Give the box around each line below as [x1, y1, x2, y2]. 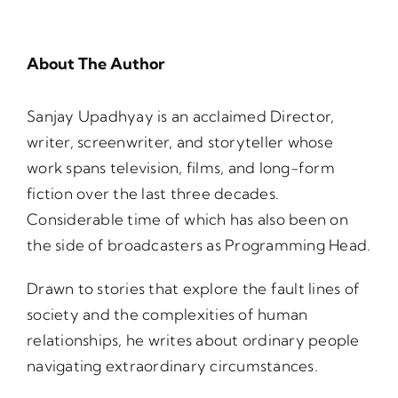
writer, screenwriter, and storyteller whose [27, 132, 333, 152]
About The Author [27, 53, 165, 75]
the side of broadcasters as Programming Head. [27, 235, 371, 255]
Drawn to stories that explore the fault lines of [27, 279, 361, 298]
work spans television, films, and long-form [27, 158, 335, 178]
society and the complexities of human [27, 305, 308, 324]
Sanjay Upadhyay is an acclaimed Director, [27, 107, 335, 126]
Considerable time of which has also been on [27, 210, 348, 229]
